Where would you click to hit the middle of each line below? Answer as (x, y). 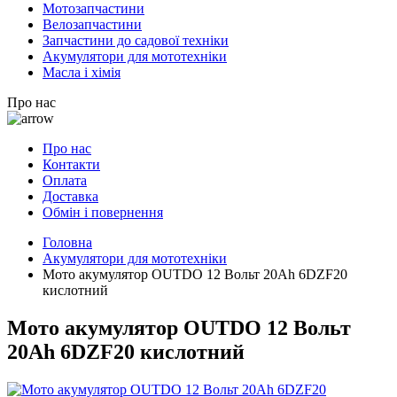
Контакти (71, 164)
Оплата (65, 180)
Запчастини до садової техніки (136, 40)
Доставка (70, 196)
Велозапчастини (92, 24)
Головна (67, 242)
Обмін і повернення (103, 212)
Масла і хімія (82, 72)
